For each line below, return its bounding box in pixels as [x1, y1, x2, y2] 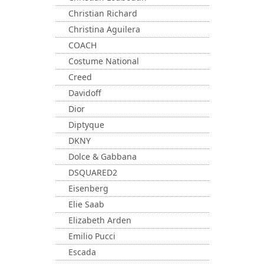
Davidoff [68, 87, 101, 98]
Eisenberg [68, 183, 108, 194]
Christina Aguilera [68, 24, 140, 35]
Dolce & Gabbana [68, 151, 137, 162]
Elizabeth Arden [68, 214, 131, 226]
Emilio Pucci [68, 230, 115, 242]
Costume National [68, 55, 139, 67]
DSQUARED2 [68, 167, 117, 178]
